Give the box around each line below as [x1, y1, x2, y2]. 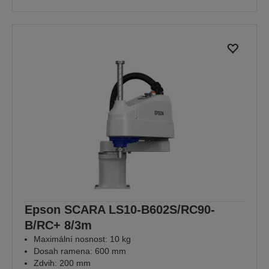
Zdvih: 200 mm [34, 258, 91, 268]
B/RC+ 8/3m [25, 218, 92, 232]
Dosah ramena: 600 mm [34, 246, 126, 256]
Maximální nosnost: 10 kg [34, 234, 131, 244]
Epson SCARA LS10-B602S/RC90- [25, 202, 215, 216]
